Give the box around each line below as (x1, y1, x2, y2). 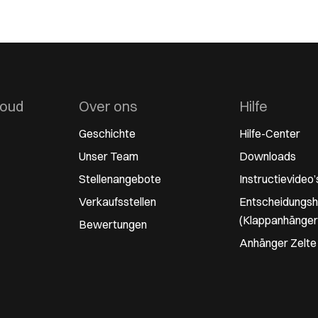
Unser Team (78, 148, 138, 163)
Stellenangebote (78, 171, 161, 186)
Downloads (239, 148, 297, 163)
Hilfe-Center (239, 126, 301, 141)
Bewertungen (78, 216, 147, 231)
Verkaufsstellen (78, 194, 156, 209)
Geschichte (78, 126, 136, 141)
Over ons (78, 97, 138, 115)
